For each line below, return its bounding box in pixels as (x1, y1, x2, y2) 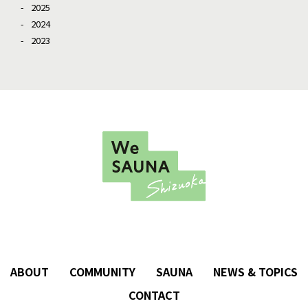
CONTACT (128, 287, 180, 304)
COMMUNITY (69, 263, 135, 280)
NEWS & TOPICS (213, 263, 298, 280)
